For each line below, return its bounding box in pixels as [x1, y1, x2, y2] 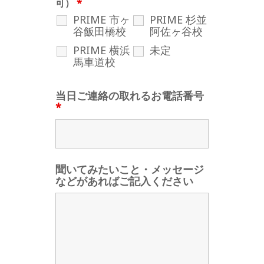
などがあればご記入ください [55, 174, 193, 189]
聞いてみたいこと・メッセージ [55, 162, 204, 177]
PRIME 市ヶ [73, 12, 130, 27]
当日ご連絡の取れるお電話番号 [55, 88, 204, 103]
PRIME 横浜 [73, 43, 130, 58]
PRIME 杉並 [150, 12, 207, 27]
